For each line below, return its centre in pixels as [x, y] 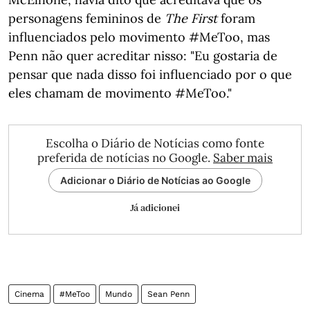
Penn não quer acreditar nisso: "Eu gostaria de [143, 56]
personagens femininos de [86, 18]
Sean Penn [168, 294]
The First [191, 18]
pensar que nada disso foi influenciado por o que [150, 74]
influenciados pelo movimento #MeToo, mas [139, 37]
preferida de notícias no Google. [125, 158]
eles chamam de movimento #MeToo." [120, 93]
